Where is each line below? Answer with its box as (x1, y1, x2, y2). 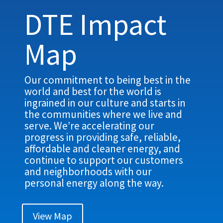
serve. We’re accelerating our (24, 119, 155, 133)
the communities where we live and (24, 108, 183, 121)
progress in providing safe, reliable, (24, 130, 181, 144)
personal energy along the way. (24, 176, 164, 190)
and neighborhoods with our (24, 165, 152, 179)
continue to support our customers (24, 153, 184, 167)
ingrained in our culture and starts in (24, 96, 186, 110)
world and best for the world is (24, 85, 162, 99)
